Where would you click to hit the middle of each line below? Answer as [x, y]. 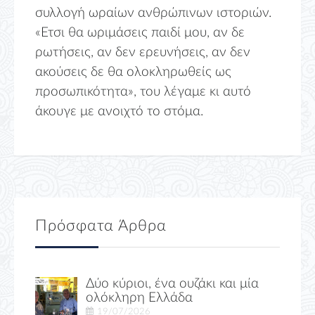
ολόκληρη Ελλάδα [139, 297]
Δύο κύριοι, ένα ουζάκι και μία [172, 283]
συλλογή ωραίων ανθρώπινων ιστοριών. [153, 13]
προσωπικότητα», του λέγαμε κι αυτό [143, 91]
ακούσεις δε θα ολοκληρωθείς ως [133, 72]
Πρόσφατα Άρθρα [101, 226]
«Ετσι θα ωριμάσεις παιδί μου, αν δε [140, 32]
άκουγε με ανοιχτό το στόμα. [119, 111]
